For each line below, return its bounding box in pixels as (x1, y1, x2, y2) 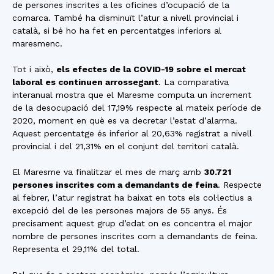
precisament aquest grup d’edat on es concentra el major (12, 218, 252, 228)
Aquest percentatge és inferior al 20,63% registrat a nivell (12, 128, 252, 138)
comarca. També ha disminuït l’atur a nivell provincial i (12, 13, 239, 23)
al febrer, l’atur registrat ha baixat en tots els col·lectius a (12, 193, 252, 202)
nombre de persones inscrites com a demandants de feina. (12, 231, 257, 241)
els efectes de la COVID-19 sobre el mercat (56, 64, 246, 74)
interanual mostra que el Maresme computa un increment (12, 90, 251, 100)
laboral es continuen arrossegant (12, 77, 158, 87)
